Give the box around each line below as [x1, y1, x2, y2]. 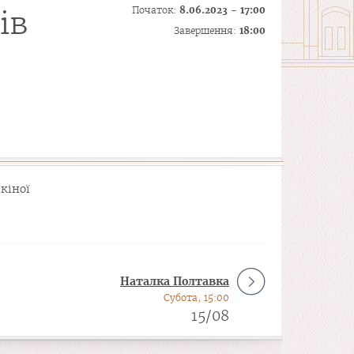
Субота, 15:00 [164, 292, 229, 303]
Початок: [132, 4, 179, 16]
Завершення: [174, 24, 239, 36]
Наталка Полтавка [120, 274, 229, 288]
